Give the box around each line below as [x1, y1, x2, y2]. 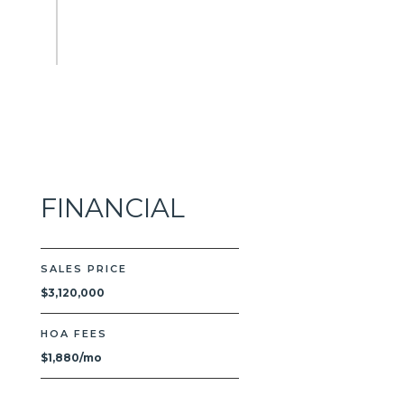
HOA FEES [40, 327, 107, 340]
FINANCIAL [40, 192, 185, 224]
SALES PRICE [40, 262, 127, 275]
